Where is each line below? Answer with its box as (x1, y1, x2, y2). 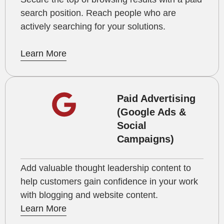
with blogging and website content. (20, 189, 160, 200)
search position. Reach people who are (20, 7, 176, 18)
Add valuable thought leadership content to (20, 162, 191, 173)
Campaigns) (117, 133, 174, 144)
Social (117, 119, 146, 131)
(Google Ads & (117, 106, 186, 117)
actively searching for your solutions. (20, 21, 168, 31)
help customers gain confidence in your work (20, 176, 198, 186)
